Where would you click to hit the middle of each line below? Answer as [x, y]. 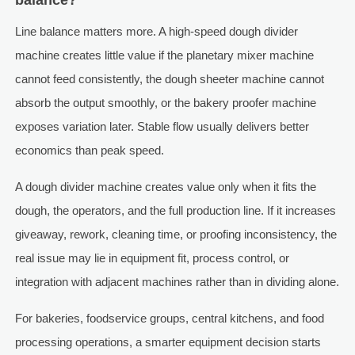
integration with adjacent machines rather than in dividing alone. [177, 282]
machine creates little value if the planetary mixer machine [164, 55]
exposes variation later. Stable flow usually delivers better [162, 127]
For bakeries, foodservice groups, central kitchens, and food [169, 319]
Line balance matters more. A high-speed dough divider [156, 32]
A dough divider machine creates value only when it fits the [165, 187]
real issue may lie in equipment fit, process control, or [152, 258]
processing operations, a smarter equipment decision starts [168, 342]
